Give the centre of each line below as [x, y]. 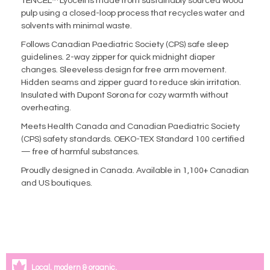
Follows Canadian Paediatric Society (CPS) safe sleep [125, 45]
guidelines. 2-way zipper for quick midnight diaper [118, 58]
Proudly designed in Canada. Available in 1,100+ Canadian [135, 171]
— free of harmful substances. [80, 152]
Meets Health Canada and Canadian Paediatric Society [130, 127]
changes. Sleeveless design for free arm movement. [124, 70]
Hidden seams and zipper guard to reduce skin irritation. [131, 83]
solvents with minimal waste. [77, 26]
